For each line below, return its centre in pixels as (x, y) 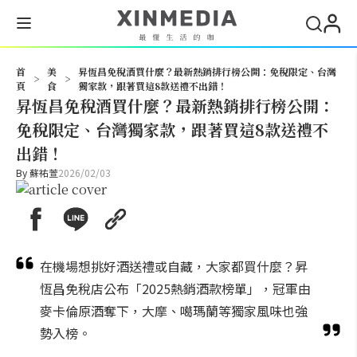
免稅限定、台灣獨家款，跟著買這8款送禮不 (172, 129)
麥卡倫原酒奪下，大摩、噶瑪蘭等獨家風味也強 (174, 311)
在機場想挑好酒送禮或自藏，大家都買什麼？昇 (174, 266)
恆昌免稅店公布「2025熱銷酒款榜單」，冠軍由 (175, 288)
